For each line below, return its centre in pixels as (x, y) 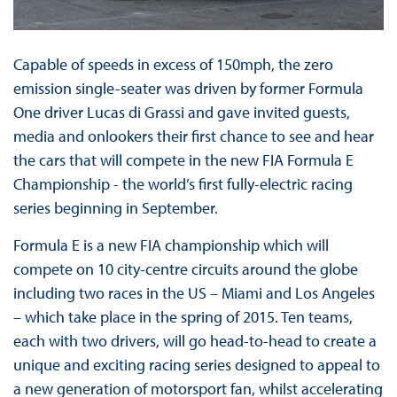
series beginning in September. (115, 207)
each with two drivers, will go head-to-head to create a (195, 340)
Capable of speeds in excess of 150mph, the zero (173, 64)
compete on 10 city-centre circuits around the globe (185, 269)
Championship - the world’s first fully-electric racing (183, 183)
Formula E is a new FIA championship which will (171, 245)
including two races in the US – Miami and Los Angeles (194, 292)
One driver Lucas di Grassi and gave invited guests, (181, 112)
